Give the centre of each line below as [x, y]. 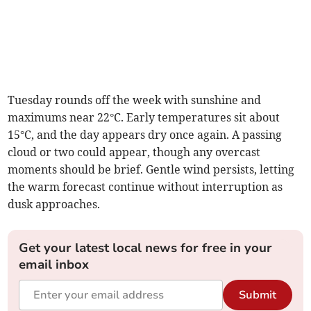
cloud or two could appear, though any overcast [134, 152]
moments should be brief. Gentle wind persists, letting [151, 170]
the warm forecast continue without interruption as [145, 187]
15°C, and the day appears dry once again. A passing [145, 135]
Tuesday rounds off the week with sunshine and [135, 100]
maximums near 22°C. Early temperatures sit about [144, 118]
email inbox [54, 265]
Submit [257, 295]
